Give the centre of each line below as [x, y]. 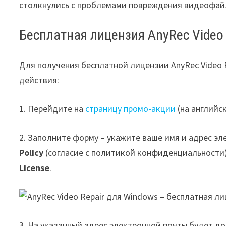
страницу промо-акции [131, 109]
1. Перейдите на [52, 109]
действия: [39, 80]
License [35, 168]
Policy [32, 153]
